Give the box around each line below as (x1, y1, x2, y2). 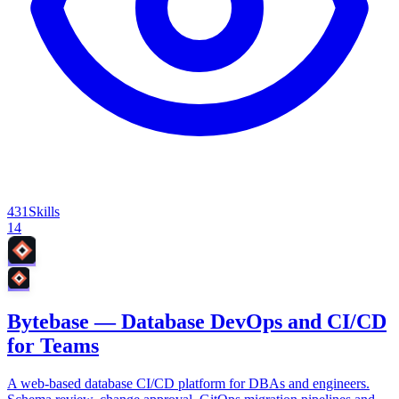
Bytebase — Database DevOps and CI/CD (7, 310, 387, 334)
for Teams (7, 334, 99, 358)
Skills (28, 204, 60, 220)
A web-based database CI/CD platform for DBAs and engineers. (7, 376, 370, 392)
